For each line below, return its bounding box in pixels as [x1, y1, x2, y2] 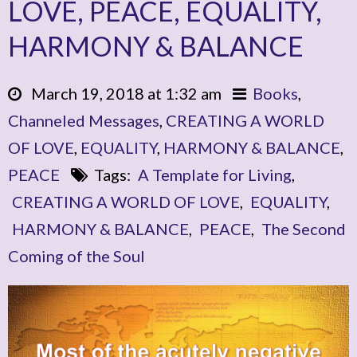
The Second [261, 218, 346, 238]
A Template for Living [138, 164, 292, 184]
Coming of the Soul [8, 245, 145, 265]
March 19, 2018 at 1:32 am [25, 83, 222, 103]
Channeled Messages [8, 110, 159, 130]
